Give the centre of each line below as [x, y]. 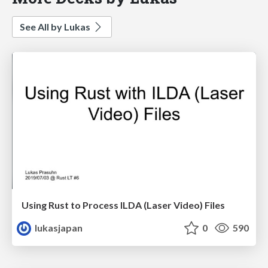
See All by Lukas [56, 26]
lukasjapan [58, 228]
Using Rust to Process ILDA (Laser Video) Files [123, 205]
